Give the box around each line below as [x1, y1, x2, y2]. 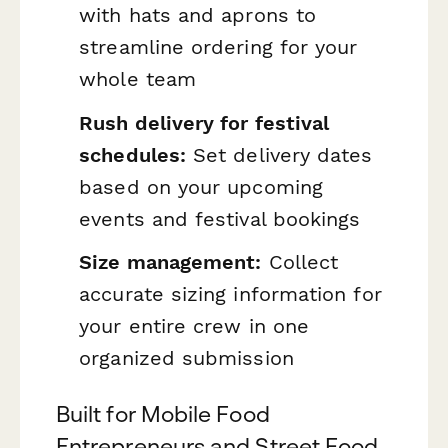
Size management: [79, 250, 262, 275]
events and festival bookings [79, 206, 361, 231]
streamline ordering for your [79, 35, 358, 60]
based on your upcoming [79, 174, 323, 199]
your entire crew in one [79, 314, 310, 339]
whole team [79, 67, 196, 92]
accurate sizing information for [79, 282, 382, 307]
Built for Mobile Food [56, 400, 270, 427]
